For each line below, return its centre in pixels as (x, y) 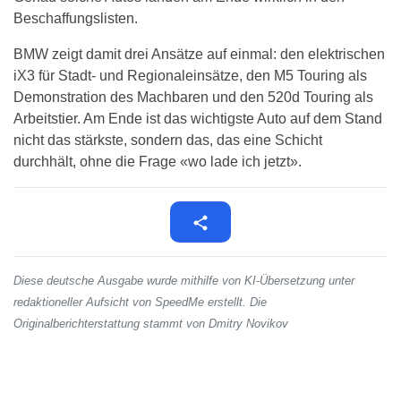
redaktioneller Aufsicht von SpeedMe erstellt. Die (140, 303)
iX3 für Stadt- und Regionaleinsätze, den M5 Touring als (190, 76)
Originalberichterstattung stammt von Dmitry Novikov (151, 324)
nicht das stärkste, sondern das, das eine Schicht (168, 141)
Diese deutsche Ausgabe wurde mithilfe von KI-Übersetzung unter (184, 281)
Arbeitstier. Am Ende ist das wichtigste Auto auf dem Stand (198, 119)
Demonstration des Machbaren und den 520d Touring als (193, 98)
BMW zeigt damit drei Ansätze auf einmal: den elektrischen (199, 55)
